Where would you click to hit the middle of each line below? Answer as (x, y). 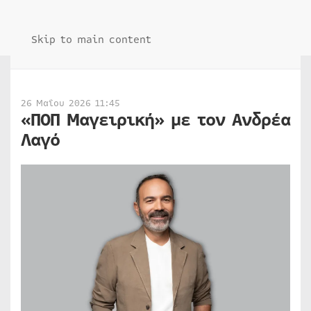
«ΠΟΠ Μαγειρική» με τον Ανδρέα (155, 120)
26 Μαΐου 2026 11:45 (70, 103)
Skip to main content (91, 40)
